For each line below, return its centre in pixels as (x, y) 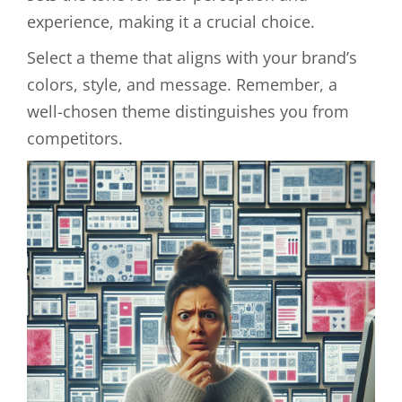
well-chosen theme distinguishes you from (188, 111)
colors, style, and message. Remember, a (182, 84)
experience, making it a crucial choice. (171, 21)
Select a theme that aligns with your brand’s (192, 57)
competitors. (75, 138)
